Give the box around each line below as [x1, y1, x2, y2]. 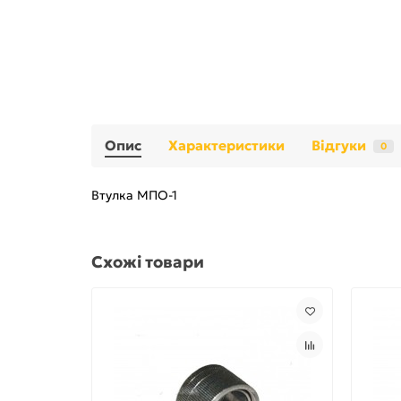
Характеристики [168, 137, 285, 155]
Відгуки [311, 137, 366, 155]
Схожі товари [91, 252, 204, 273]
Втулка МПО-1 [91, 187, 177, 204]
